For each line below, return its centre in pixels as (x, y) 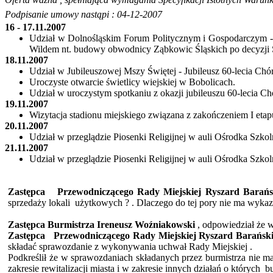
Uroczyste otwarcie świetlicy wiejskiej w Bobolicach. (132, 82)
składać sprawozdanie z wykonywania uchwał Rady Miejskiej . (130, 247)
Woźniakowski (165, 225)
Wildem (44, 49)
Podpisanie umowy (43, 15)
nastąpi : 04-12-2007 (122, 15)
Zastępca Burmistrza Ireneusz (72, 225)
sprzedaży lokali (39, 203)
